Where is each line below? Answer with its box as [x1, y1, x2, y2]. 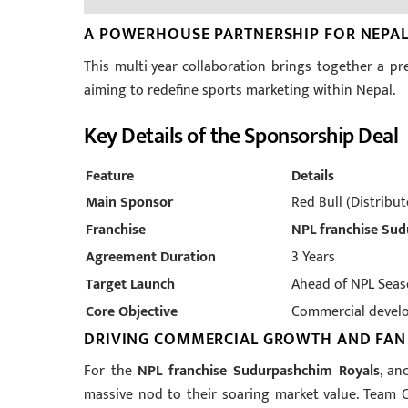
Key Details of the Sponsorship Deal [84, 117, 399, 155]
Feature [86, 163, 134, 189]
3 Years [291, 244, 335, 270]
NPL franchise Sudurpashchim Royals [138, 359, 380, 384]
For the [84, 359, 138, 384]
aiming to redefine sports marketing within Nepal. [84, 77, 395, 103]
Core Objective [86, 299, 178, 324]
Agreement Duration [86, 244, 216, 270]
